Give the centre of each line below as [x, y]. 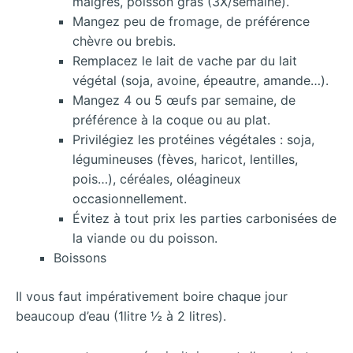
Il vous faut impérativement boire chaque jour [152, 296]
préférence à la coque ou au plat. [171, 119]
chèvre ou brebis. [124, 41]
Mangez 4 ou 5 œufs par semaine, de [184, 100]
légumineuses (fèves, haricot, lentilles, [185, 159]
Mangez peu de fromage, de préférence [191, 21]
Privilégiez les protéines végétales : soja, [193, 139]
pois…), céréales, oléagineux [157, 178]
